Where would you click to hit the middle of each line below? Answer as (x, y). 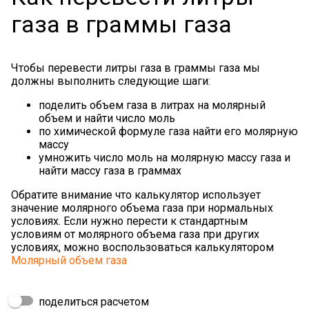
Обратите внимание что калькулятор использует (136, 195)
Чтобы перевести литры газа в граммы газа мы (136, 68)
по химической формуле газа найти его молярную (168, 132)
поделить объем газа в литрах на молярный (152, 106)
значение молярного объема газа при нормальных (142, 208)
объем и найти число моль (107, 119)
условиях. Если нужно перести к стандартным (129, 221)
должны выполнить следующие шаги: (111, 81)
